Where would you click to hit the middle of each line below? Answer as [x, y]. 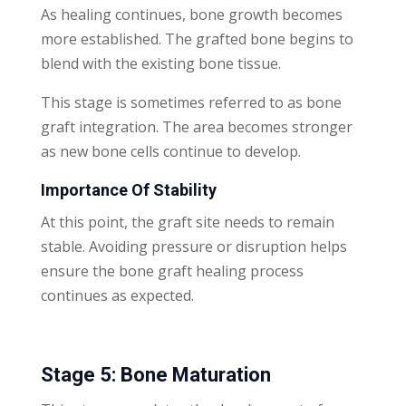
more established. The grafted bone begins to [197, 39]
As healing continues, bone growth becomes [191, 14]
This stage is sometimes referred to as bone [191, 102]
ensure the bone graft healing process [172, 271]
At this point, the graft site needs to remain [187, 222]
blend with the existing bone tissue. [160, 63]
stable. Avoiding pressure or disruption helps [193, 246]
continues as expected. [117, 295]
